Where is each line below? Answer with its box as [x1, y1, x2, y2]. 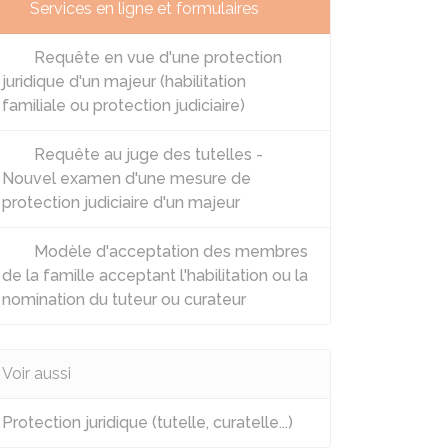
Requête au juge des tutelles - [30, 145, 263, 164]
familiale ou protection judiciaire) [2, 96, 245, 115]
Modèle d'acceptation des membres [30, 242, 308, 261]
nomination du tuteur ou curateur [2, 290, 246, 309]
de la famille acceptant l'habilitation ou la [2, 266, 308, 285]
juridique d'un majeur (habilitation [2, 72, 246, 91]
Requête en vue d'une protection [30, 48, 282, 67]
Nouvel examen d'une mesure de [2, 169, 251, 188]
